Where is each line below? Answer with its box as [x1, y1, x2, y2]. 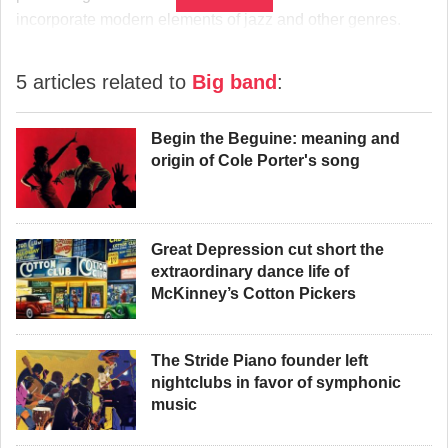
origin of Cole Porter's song [151, 152, 360, 169]
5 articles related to [16, 71, 192, 93]
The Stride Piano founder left [151, 352, 368, 369]
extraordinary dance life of [151, 263, 349, 280]
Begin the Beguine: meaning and [151, 130, 400, 147]
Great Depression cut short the [151, 241, 384, 258]
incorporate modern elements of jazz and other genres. [16, 11, 401, 28]
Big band [192, 71, 277, 93]
